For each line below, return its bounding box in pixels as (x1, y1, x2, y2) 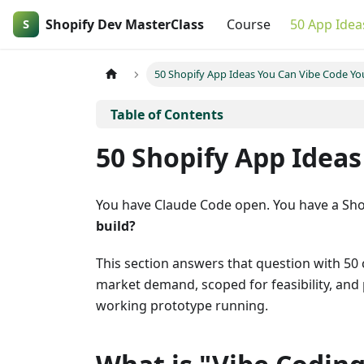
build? (96, 217, 136, 235)
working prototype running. (96, 297, 268, 314)
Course (227, 15, 271, 33)
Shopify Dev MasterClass (45, 15, 204, 33)
